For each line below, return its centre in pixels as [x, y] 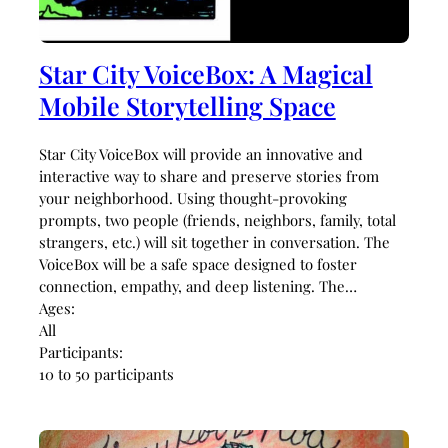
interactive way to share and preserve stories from [208, 175]
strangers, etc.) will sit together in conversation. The [214, 241]
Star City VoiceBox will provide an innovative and [200, 153]
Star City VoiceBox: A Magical [205, 73]
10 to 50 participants [106, 373]
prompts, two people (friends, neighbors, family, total [217, 219]
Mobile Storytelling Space [187, 105]
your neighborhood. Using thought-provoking [192, 197]
